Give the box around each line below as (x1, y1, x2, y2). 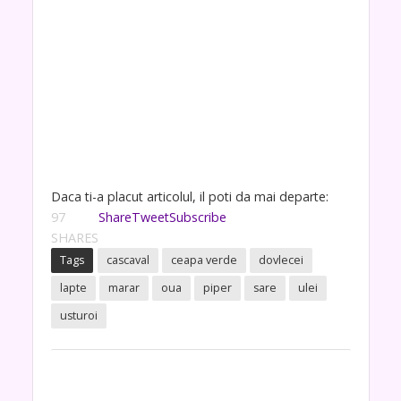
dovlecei (258, 252, 303, 268)
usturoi (59, 307, 98, 323)
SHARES (50, 228, 98, 246)
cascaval (106, 252, 149, 268)
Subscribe (168, 208, 226, 226)
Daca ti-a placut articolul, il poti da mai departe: (50, 187, 328, 205)
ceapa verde (170, 252, 237, 268)
